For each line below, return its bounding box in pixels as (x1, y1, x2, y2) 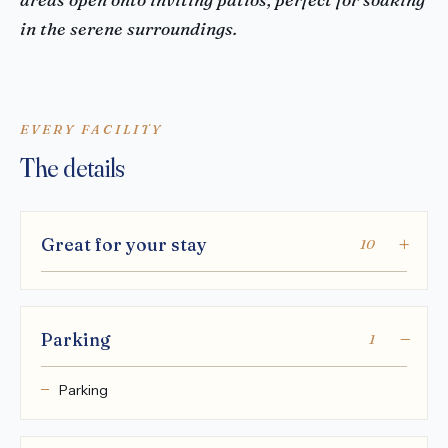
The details (20, 152, 126, 185)
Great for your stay (41, 233, 207, 255)
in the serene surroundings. (20, 17, 237, 39)
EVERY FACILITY (20, 120, 163, 137)
